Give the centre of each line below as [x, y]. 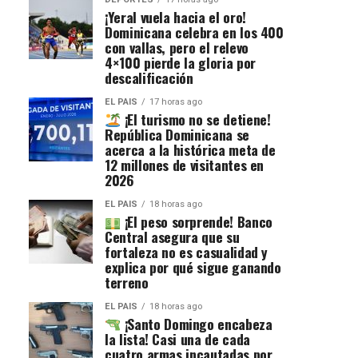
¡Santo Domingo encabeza [197, 324]
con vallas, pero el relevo [177, 48]
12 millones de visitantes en [185, 165]
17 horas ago [176, 102]
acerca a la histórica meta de [190, 150]
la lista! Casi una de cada [177, 339]
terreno [127, 282]
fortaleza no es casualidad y [187, 252]
